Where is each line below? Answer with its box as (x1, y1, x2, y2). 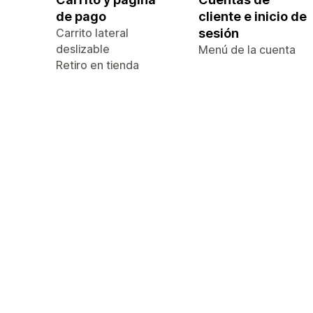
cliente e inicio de (198, 9, 307, 24)
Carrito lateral (56, 26, 129, 40)
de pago (56, 9, 106, 24)
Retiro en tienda (56, 58, 139, 72)
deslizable (56, 42, 110, 56)
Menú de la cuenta (198, 43, 296, 57)
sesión (198, 26, 239, 41)
